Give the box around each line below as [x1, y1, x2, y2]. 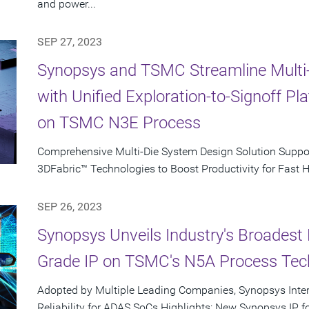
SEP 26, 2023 [37, 200, 102, 213]
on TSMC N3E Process [37, 113, 201, 132]
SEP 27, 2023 [37, 35, 102, 48]
